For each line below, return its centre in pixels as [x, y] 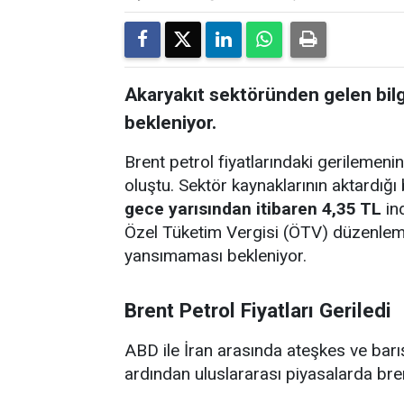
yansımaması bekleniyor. [216, 255]
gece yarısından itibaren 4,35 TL [253, 208]
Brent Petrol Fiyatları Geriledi [258, 310]
